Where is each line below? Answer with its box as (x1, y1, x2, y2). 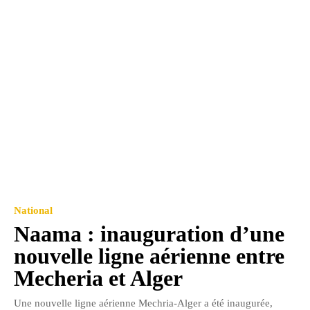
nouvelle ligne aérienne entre (14, 244, 284, 269)
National (14, 205, 53, 217)
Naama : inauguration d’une (14, 221, 284, 247)
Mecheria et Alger (14, 266, 183, 291)
